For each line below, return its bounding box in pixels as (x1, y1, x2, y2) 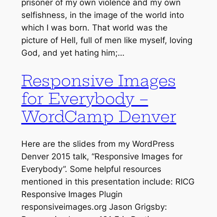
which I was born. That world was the (21, 22, 168, 32)
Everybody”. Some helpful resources (21, 164, 161, 174)
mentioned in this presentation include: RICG (21, 177, 195, 187)
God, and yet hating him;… (21, 47, 124, 58)
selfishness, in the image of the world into (21, 10, 184, 20)
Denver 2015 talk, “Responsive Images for (21, 152, 183, 162)
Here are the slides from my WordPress (21, 139, 174, 149)
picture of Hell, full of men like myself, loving (21, 35, 192, 45)
